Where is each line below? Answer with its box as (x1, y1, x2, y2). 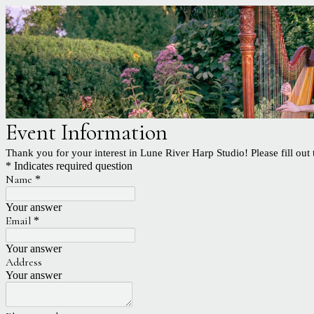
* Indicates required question (6, 160, 132, 172)
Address (6, 255, 42, 270)
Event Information (6, 118, 168, 146)
